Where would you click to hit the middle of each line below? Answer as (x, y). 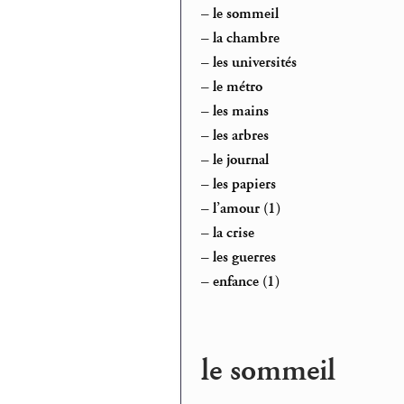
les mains (241, 111)
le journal (241, 160)
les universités (255, 63)
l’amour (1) (247, 209)
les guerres (245, 257)
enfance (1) (247, 282)
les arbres (241, 136)
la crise (234, 233)
